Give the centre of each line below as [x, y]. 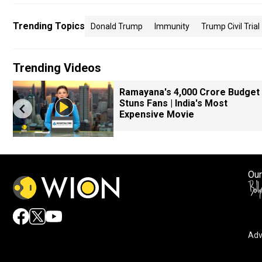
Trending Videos [57, 68]
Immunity [172, 26]
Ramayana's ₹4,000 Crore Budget [189, 92]
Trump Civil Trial [230, 26]
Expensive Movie [157, 114]
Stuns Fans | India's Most [173, 103]
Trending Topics [49, 26]
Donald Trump [117, 26]
